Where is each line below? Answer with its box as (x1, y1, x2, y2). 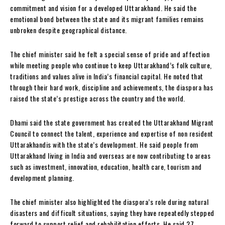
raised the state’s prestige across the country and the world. (10, 93, 185, 104)
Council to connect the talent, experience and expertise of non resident (10, 128, 213, 139)
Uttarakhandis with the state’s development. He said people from (10, 139, 198, 150)
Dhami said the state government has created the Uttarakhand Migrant (10, 117, 214, 128)
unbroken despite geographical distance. (10, 25, 127, 36)
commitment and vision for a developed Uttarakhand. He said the (10, 3, 196, 14)
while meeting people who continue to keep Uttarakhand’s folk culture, (10, 60, 212, 71)
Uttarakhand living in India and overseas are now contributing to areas (10, 150, 210, 161)
